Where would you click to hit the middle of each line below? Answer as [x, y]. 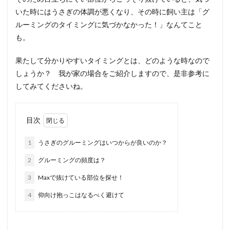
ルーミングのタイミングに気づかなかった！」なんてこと [109, 24]
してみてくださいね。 [51, 86]
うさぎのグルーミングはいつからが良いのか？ [102, 142]
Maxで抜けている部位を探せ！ [80, 177]
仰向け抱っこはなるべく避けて [81, 195]
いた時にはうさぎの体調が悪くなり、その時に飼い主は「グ [112, 12]
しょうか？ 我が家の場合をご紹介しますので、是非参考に [112, 73]
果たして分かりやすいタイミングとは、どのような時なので [112, 60]
